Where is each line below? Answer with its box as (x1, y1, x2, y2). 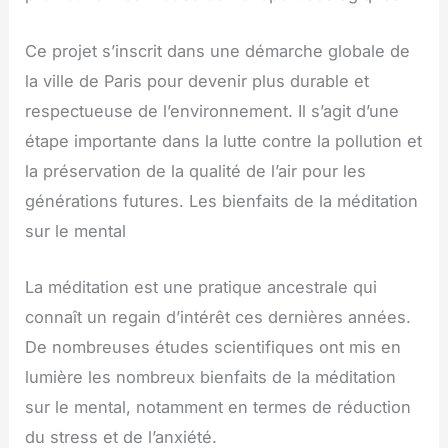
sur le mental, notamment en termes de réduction (25, 396, 412, 417)
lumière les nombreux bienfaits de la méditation (25, 366, 397, 387)
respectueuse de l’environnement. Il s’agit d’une (25, 100, 400, 121)
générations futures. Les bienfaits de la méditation (25, 190, 419, 211)
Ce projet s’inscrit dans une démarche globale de (25, 40, 411, 61)
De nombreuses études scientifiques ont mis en (25, 336, 402, 357)
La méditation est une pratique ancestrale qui (25, 276, 378, 297)
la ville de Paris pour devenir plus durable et (25, 70, 370, 91)
